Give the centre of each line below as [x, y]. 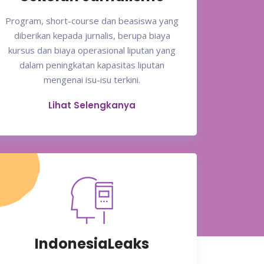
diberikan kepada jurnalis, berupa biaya [92, 36]
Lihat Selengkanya [92, 105]
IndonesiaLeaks [92, 244]
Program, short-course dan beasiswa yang [92, 21]
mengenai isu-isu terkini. [92, 80]
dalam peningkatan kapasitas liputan [92, 65]
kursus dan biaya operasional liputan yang [92, 50]
